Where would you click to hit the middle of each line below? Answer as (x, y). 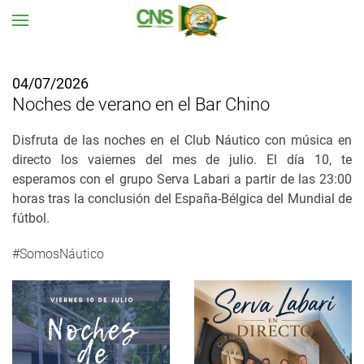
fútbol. (31, 218)
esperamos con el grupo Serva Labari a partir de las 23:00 (182, 179)
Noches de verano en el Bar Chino (141, 104)
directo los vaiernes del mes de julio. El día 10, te (182, 160)
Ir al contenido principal (104, 46)
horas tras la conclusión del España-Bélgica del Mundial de (182, 199)
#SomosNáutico (58, 254)
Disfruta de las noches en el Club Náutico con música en (182, 140)
